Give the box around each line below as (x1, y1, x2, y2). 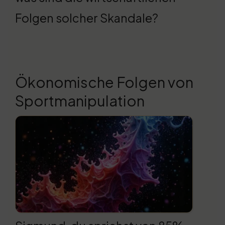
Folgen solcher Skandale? (15, 11, 158, 26)
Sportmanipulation (15, 91, 145, 110)
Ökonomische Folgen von (15, 73, 193, 91)
